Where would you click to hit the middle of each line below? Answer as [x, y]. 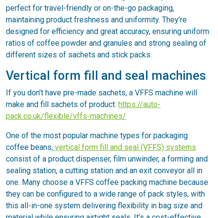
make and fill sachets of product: [62, 104]
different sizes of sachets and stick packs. [79, 54]
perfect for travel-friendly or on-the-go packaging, [90, 8]
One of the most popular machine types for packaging [97, 135]
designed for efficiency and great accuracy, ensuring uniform [108, 31]
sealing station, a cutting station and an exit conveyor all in [104, 170]
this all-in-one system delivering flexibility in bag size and [104, 205]
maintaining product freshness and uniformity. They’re [96, 19]
